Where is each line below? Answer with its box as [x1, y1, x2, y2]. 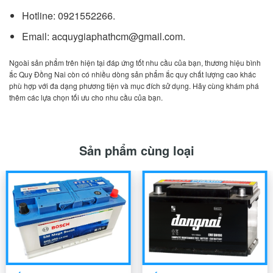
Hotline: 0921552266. [21, 8, 115, 23]
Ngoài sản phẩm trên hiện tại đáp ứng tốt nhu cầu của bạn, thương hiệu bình [9, 57, 261, 68]
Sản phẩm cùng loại [79, 141, 194, 160]
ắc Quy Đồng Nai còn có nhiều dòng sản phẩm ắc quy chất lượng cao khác [9, 69, 256, 79]
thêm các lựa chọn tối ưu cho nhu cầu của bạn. [9, 92, 163, 102]
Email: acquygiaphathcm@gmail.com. [21, 29, 185, 44]
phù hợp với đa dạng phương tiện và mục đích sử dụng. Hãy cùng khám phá [9, 80, 259, 91]
